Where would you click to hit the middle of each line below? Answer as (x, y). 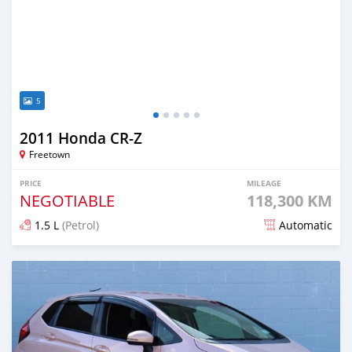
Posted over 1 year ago (79, 260)
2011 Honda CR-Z (81, 138)
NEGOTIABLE (67, 200)
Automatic (306, 225)
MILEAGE (264, 183)
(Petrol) (79, 225)
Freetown (49, 154)
